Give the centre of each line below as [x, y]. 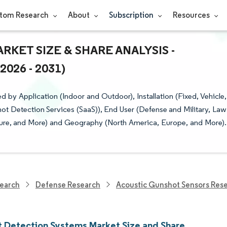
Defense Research [68, 184]
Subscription [132, 15]
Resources [192, 15]
